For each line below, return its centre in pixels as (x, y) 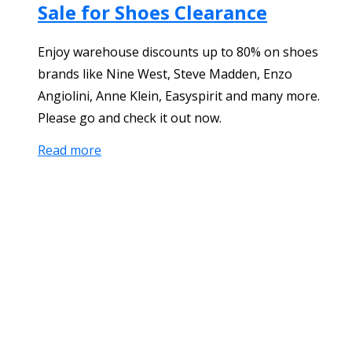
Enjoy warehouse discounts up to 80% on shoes (178, 52)
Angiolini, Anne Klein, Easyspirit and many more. (179, 96)
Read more (70, 150)
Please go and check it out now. (130, 118)
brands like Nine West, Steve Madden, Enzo (165, 74)
